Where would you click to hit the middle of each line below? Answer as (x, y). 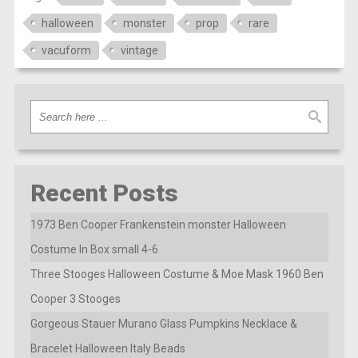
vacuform (66, 51)
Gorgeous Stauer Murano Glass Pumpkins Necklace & (163, 324)
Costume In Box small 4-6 (94, 250)
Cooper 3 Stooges (75, 299)
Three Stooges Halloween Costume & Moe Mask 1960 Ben (177, 274)
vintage (139, 51)
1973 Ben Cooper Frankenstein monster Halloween (158, 225)
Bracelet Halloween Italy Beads (107, 349)
